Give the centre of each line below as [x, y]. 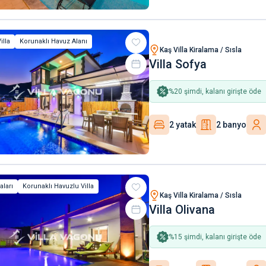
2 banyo [231, 124]
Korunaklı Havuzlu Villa [58, 186]
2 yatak [183, 124]
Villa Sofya [178, 64]
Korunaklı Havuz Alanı [53, 41]
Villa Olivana [182, 209]
